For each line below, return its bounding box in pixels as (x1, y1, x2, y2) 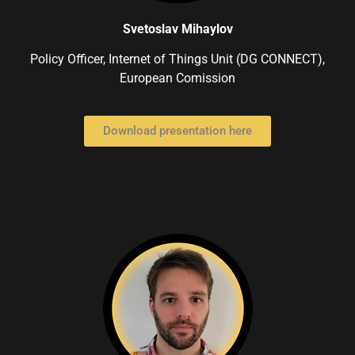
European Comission (120, 71, 235, 86)
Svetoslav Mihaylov (122, 21, 233, 36)
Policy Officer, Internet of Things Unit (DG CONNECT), (30, 52, 325, 67)
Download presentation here (103, 123, 252, 138)
